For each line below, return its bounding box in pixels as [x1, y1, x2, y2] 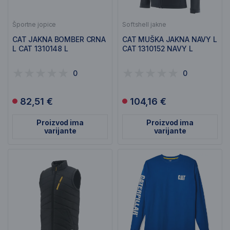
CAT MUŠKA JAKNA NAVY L [122, 35, 217, 44]
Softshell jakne [122, 21, 167, 28]
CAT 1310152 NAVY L [122, 44, 193, 53]
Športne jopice [12, 21, 56, 28]
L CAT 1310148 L [12, 44, 68, 53]
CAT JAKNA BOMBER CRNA [12, 35, 106, 44]
